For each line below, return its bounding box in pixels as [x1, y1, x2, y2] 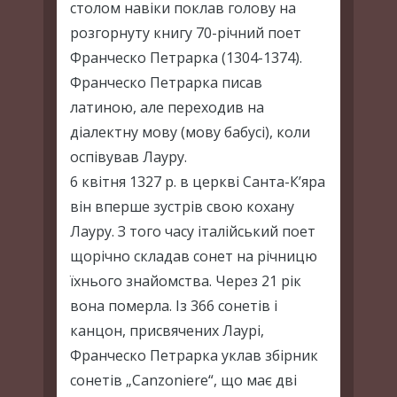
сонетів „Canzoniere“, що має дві [70, 370, 297, 390]
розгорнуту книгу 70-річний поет [70, 22, 301, 43]
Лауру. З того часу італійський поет [70, 221, 315, 241]
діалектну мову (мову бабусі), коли [70, 121, 310, 142]
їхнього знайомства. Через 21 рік [70, 270, 301, 291]
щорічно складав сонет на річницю [70, 245, 317, 266]
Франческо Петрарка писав [70, 72, 262, 92]
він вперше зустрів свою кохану [70, 196, 294, 216]
